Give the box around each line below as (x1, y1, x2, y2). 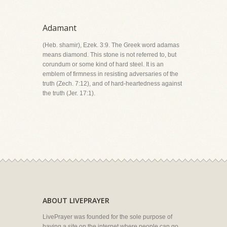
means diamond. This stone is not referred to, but (43, 51, 176, 58)
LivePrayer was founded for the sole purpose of (43, 213, 172, 220)
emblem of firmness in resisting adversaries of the (43, 70, 178, 78)
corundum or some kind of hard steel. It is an (43, 61, 164, 68)
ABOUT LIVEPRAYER (43, 196, 109, 205)
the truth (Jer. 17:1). (43, 90, 95, 97)
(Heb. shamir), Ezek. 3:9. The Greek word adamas (43, 42, 179, 49)
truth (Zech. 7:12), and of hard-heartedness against (43, 80, 182, 87)
